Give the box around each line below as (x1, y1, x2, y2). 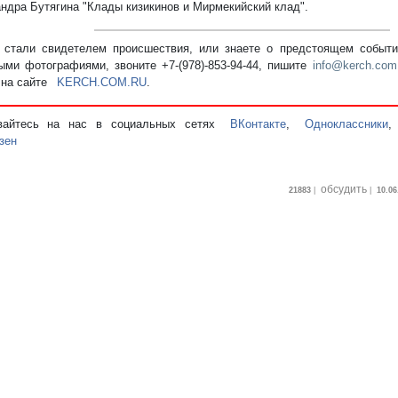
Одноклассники (305, 116, 389, 131)
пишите (267, 58, 314, 72)
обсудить (321, 182, 368, 195)
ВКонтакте (230, 116, 287, 131)
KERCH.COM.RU (56, 75, 147, 89)
